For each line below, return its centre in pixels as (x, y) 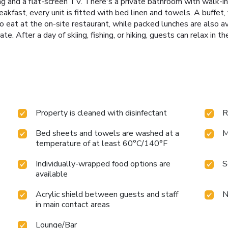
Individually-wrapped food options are (103, 164)
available (52, 174)
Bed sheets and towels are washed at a (108, 134)
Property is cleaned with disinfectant (102, 113)
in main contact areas (73, 205)
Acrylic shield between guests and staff (107, 195)
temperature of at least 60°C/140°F (102, 144)
